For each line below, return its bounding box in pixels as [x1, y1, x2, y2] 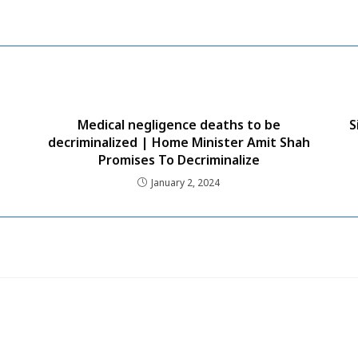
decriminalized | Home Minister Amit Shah [47, 133, 310, 151]
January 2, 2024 [151, 175, 221, 189]
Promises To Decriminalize [97, 150, 260, 169]
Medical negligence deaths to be [77, 115, 280, 133]
